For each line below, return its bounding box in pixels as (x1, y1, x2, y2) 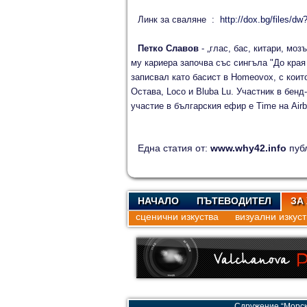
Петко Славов (137, 43, 199, 53)
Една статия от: (138, 143, 210, 153)
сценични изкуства (136, 211, 219, 222)
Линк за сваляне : (137, 14, 220, 25)
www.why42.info (210, 143, 289, 153)
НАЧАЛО (138, 195, 179, 206)
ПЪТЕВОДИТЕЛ (197, 195, 271, 206)
